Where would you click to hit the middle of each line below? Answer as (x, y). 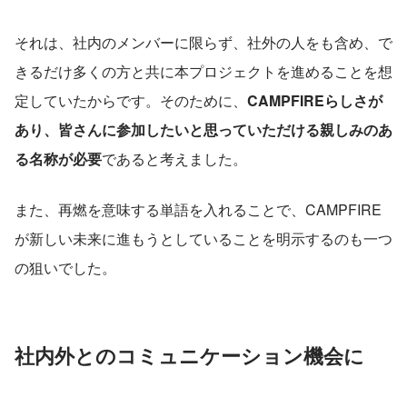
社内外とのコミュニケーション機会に (189, 355)
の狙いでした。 (65, 267)
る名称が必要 (58, 158)
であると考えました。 (174, 158)
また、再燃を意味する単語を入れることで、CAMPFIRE (198, 209)
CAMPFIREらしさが (315, 100)
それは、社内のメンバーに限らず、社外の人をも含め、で (203, 42)
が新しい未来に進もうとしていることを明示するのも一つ (203, 238)
